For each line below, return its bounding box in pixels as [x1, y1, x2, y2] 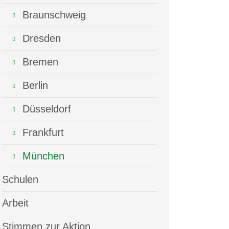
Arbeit [2, 197, 29, 209]
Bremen [22, 56, 58, 68]
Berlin [22, 80, 48, 91]
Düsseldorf [22, 103, 71, 115]
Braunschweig [22, 9, 86, 21]
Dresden [22, 33, 61, 44]
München [22, 150, 64, 162]
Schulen [2, 174, 38, 186]
